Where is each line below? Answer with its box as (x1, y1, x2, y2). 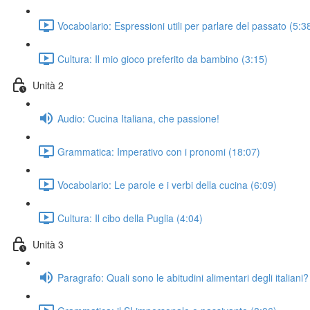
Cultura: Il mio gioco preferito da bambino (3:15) (57, 51, 268, 66)
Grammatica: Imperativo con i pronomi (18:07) (57, 144, 260, 158)
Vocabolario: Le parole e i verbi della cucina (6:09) (57, 177, 277, 192)
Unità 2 (33, 77, 64, 92)
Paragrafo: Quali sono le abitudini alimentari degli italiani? (57, 270, 309, 284)
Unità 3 (33, 237, 64, 251)
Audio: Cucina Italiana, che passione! (57, 111, 219, 125)
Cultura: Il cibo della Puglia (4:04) (57, 210, 203, 225)
